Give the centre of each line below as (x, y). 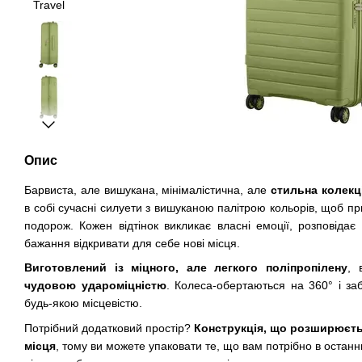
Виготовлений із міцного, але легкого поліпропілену (186, 268)
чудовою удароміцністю (95, 286)
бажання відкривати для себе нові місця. (132, 243)
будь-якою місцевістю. (83, 303)
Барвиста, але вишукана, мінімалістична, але (148, 190)
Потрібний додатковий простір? (109, 328)
